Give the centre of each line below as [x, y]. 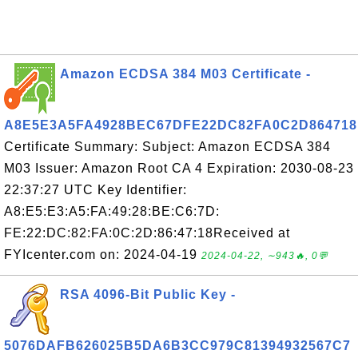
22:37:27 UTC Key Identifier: [95, 190]
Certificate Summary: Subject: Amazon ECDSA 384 [167, 147]
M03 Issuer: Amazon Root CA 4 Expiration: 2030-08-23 [179, 168]
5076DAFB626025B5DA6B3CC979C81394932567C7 [177, 346]
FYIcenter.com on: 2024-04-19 [103, 255]
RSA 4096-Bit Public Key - [148, 294]
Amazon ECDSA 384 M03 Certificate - [185, 74]
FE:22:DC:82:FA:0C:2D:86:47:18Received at [147, 233]
